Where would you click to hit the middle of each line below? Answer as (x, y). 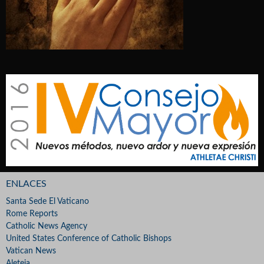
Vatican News (31, 251)
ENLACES (26, 184)
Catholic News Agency (47, 227)
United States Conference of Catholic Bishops (89, 239)
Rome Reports (32, 214)
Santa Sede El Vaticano (47, 202)
